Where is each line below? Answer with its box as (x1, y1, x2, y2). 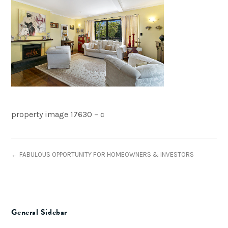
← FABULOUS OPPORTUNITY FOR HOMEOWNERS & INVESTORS (11, 151, 194, 159)
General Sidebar (11, 206, 67, 219)
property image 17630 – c (11, 109, 105, 120)
